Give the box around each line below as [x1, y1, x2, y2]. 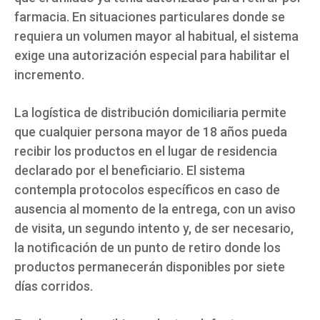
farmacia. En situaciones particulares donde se [14, 9, 285, 25]
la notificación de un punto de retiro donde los [14, 240, 281, 256]
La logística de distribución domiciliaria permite [14, 105, 286, 121]
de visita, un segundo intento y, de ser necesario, [14, 221, 294, 236]
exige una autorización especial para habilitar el [14, 48, 289, 64]
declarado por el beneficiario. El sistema [14, 163, 245, 179]
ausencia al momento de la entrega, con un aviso [14, 201, 296, 217]
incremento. [14, 67, 84, 83]
